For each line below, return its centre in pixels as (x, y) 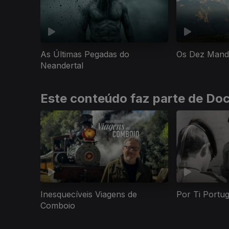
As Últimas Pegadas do (85, 54)
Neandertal (62, 66)
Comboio (58, 205)
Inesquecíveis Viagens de (89, 194)
